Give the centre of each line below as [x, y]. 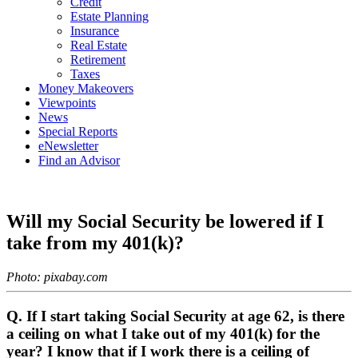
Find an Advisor [79, 160]
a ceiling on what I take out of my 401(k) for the [163, 333]
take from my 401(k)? [95, 243]
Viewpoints [67, 103]
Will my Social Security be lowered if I [165, 221]
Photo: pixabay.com [57, 276]
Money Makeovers [86, 88]
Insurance [95, 31]
